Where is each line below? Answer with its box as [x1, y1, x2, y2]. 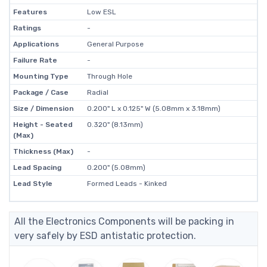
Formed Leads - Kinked [86, 179, 167, 188]
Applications [13, 40, 59, 48]
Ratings [13, 24, 41, 32]
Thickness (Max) [13, 147, 73, 156]
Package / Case [13, 88, 69, 97]
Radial [86, 88, 108, 97]
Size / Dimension [13, 104, 74, 113]
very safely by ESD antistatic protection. [14, 230, 196, 241]
